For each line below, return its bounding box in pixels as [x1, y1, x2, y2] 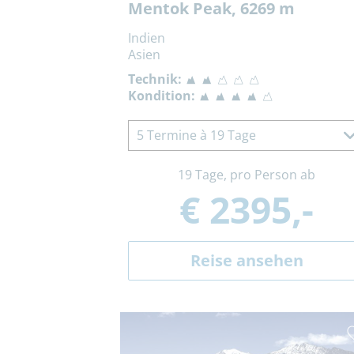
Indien [128, 29, 165, 47]
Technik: [128, 70, 182, 88]
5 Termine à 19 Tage [137, 126, 256, 145]
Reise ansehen [190, 250, 303, 272]
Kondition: [128, 87, 195, 105]
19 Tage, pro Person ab [178, 166, 315, 184]
